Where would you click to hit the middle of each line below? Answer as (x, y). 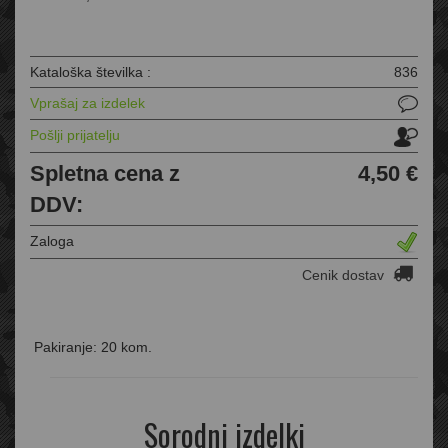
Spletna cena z (105, 173)
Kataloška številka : (90, 71)
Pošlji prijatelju (75, 135)
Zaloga (52, 240)
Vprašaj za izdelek (87, 102)
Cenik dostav (345, 274)
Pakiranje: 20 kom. (91, 346)
